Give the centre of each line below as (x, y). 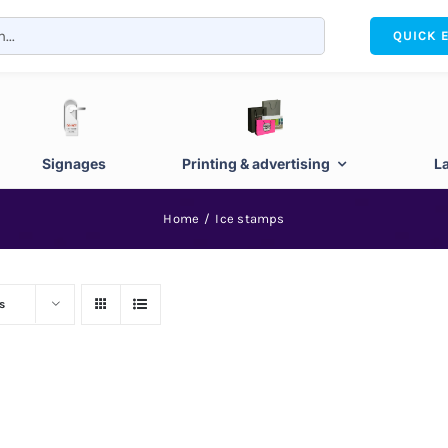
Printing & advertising (256, 163)
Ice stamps (250, 218)
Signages (73, 163)
